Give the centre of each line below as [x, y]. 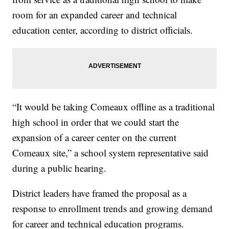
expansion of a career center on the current [95, 138]
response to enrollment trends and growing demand [113, 209]
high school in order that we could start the [96, 122]
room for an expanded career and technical [95, 15]
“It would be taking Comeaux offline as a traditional [114, 107]
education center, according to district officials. [103, 30]
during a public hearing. [60, 168]
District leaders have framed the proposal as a [100, 193]
